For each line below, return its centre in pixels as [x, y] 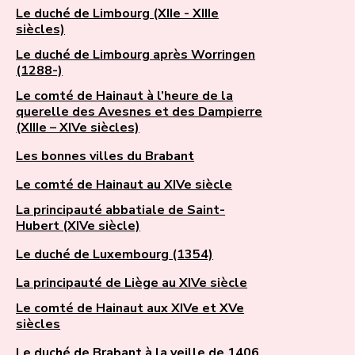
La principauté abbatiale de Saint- [121, 210]
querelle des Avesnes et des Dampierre [139, 112]
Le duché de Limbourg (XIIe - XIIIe [118, 14]
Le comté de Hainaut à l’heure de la [125, 96]
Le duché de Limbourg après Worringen [136, 55]
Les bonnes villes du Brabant [105, 157]
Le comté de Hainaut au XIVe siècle [124, 185]
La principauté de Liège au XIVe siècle [132, 283]
